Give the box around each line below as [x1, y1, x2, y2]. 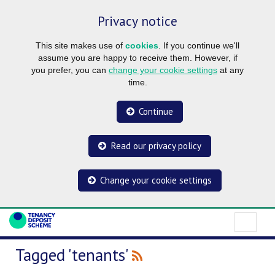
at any [217, 64, 244, 75]
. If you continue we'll [158, 40, 239, 50]
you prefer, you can [31, 64, 109, 75]
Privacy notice [98, 12, 177, 29]
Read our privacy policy [110, 140, 201, 152]
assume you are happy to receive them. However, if [37, 52, 238, 63]
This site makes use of [36, 40, 125, 50]
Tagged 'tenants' [15, 244, 132, 266]
